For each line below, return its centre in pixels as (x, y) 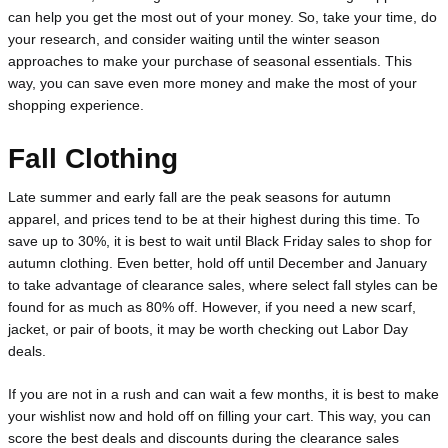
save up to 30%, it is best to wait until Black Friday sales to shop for (220, 240)
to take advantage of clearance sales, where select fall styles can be (223, 284)
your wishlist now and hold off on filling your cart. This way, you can (219, 416)
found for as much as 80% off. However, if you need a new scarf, (212, 306)
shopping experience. (76, 105)
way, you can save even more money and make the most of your (212, 83)
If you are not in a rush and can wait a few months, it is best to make (223, 394)
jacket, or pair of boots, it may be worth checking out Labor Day (208, 328)
